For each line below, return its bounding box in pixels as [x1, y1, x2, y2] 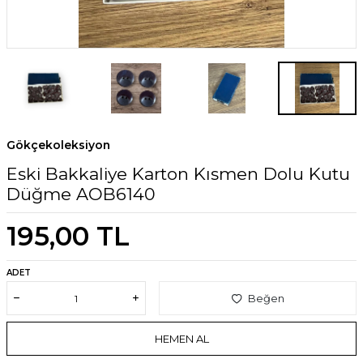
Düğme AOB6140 [6, 184, 156, 205]
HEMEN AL [154, 331, 209, 345]
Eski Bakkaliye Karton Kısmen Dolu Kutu [6, 164, 350, 185]
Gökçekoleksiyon [6, 138, 110, 153]
